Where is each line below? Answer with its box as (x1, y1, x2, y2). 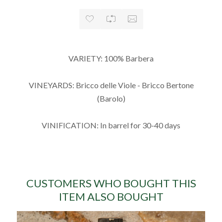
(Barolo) (97, 93, 125, 103)
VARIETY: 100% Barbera (68, 53, 154, 63)
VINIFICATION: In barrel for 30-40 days (42, 120, 180, 130)
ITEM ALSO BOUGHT (58, 189, 164, 203)
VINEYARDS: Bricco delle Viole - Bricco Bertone (28, 80, 194, 90)
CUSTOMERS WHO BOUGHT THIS (26, 176, 196, 190)
